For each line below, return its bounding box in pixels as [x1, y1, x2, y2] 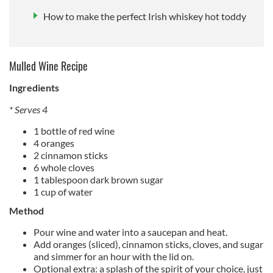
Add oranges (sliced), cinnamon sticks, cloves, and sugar [34, 238, 263, 250]
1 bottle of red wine [34, 124, 115, 136]
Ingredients [9, 81, 59, 93]
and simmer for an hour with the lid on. [34, 250, 194, 262]
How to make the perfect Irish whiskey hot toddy [43, 10, 246, 22]
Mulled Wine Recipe [9, 57, 88, 74]
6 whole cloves [34, 161, 94, 173]
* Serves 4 [9, 103, 48, 115]
